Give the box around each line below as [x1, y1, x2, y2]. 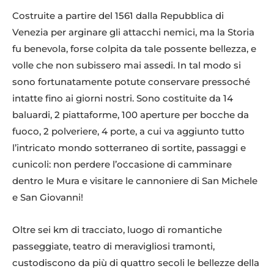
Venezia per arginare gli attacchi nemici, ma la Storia [12, 26, 254, 39]
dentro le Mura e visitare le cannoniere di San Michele [12, 175, 257, 187]
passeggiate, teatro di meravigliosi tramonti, [12, 240, 215, 253]
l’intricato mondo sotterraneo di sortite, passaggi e [12, 142, 246, 154]
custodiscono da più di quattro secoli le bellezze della [12, 257, 259, 269]
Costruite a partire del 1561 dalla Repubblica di [12, 10, 224, 22]
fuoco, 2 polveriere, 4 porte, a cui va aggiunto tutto [12, 125, 245, 138]
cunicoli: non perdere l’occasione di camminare [12, 158, 232, 171]
